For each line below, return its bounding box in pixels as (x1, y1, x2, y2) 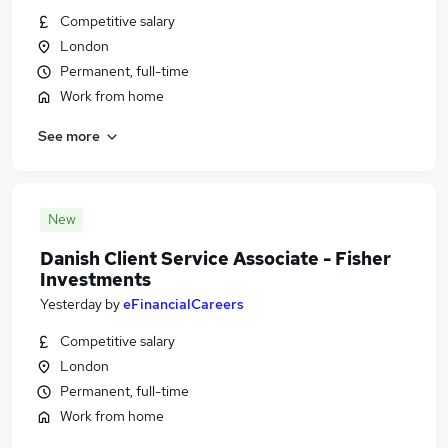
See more (38, 126, 100, 145)
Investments (40, 268, 151, 291)
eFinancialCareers (123, 295, 244, 313)
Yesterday (40, 295, 102, 313)
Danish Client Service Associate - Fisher (40, 247, 391, 270)
